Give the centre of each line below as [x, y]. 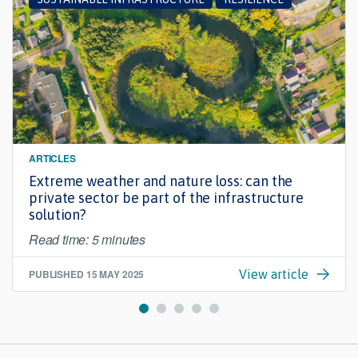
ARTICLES [52, 159]
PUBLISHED [58, 274]
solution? [58, 215]
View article [274, 274]
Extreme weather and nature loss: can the [161, 181]
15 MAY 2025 [115, 274]
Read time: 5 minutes [87, 240]
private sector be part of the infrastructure [167, 198]
